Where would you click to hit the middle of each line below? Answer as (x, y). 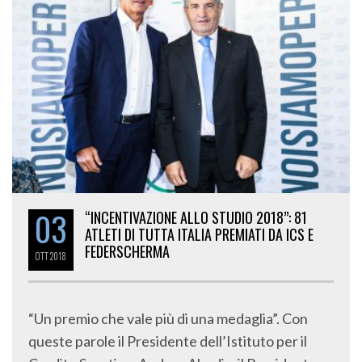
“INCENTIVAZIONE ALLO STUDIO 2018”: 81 (196, 218)
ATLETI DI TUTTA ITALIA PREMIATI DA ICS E (199, 235)
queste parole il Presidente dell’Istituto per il (168, 341)
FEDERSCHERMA (127, 252)
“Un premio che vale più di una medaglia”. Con (168, 319)
